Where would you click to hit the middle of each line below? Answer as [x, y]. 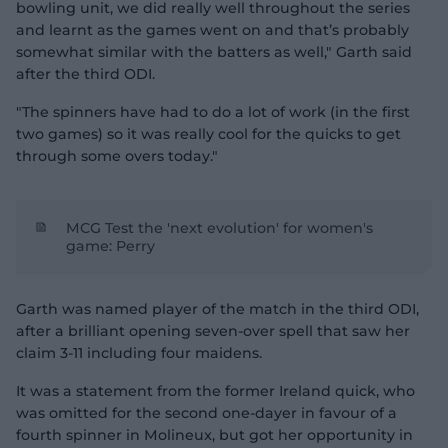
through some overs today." [117, 156]
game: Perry [110, 246]
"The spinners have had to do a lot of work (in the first [213, 112]
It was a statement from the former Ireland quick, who [215, 391]
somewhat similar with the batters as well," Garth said [214, 52]
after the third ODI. [87, 74]
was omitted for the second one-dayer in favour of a [206, 413]
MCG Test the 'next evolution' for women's [219, 228]
